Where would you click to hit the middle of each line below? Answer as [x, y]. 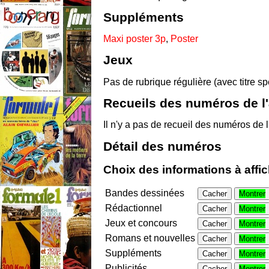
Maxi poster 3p [134, 39]
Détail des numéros [162, 146]
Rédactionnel [134, 208]
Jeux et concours [141, 223]
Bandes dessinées [145, 193]
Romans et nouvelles [150, 238]
